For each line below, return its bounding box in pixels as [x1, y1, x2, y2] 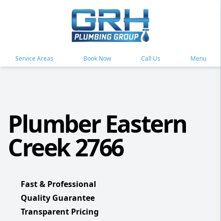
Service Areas [15, 54, 53, 63]
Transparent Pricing [21, 206, 99, 218]
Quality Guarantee [21, 192, 95, 204]
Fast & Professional [21, 179, 96, 190]
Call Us [141, 54, 160, 63]
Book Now [83, 54, 111, 63]
